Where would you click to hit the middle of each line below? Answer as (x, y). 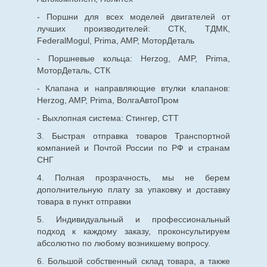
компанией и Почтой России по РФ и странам (133, 148)
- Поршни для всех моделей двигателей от (133, 16)
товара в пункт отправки (84, 201)
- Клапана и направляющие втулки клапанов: (133, 88)
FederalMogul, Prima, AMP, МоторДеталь (115, 40)
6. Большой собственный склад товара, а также (133, 261)
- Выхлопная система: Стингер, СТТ (108, 118)
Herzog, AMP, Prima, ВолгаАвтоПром (108, 100)
